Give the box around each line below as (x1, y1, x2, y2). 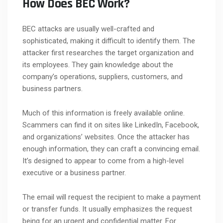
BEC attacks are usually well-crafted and (22, 24, 154, 33)
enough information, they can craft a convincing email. (22, 144, 200, 153)
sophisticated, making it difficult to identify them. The (22, 36, 195, 45)
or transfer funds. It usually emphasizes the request (22, 204, 192, 214)
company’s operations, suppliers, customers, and (22, 72, 183, 81)
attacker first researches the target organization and (22, 48, 194, 57)
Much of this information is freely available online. (22, 108, 185, 117)
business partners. (22, 84, 83, 93)
